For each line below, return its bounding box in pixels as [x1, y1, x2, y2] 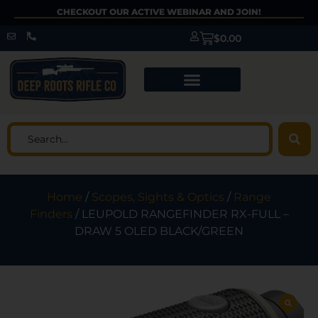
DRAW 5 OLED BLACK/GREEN [75, 224, 243, 238]
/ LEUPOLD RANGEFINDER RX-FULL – [72, 207, 289, 221]
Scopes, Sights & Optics [92, 190, 224, 204]
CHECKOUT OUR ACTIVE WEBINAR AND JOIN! [57, 6, 261, 17]
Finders [29, 207, 72, 221]
